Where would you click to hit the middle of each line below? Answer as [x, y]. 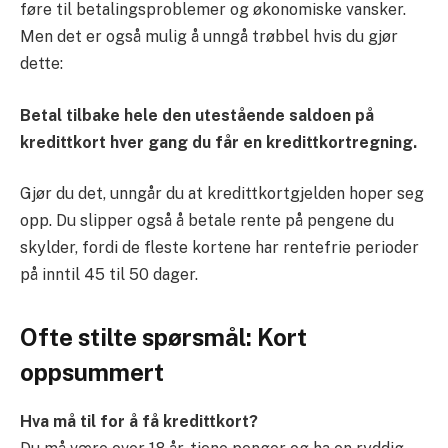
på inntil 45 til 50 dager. [109, 275]
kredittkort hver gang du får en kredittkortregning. [218, 142]
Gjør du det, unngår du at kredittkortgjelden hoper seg [222, 194]
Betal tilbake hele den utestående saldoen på [197, 115]
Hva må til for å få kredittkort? [139, 422]
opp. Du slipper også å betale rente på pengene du [207, 221]
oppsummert [92, 372]
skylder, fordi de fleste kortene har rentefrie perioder [219, 248]
